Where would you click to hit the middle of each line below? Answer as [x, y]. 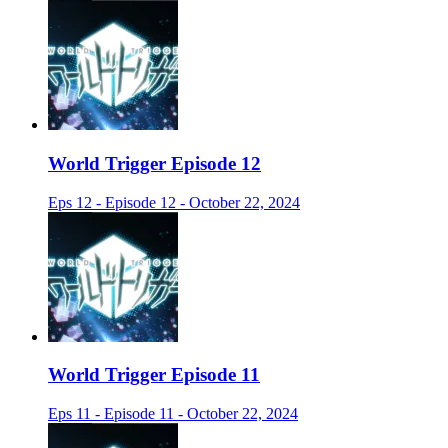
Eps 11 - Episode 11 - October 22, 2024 [173, 414]
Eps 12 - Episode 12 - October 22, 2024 [174, 202]
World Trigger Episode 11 [154, 375]
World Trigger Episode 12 [154, 164]
